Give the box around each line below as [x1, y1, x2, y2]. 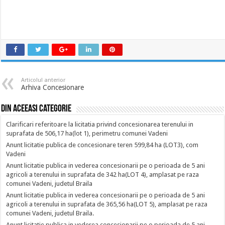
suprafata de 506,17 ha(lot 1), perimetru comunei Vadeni [6, 130, 168, 137]
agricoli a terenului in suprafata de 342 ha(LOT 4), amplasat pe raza [6, 171, 199, 178]
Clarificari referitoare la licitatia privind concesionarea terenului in [6, 121, 194, 128]
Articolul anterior [21, 77, 66, 83]
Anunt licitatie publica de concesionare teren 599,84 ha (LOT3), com [6, 141, 199, 149]
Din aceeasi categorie [1, 104, 72, 114]
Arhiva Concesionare [21, 83, 84, 91]
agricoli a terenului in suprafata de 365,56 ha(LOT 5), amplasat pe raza [6, 200, 208, 208]
